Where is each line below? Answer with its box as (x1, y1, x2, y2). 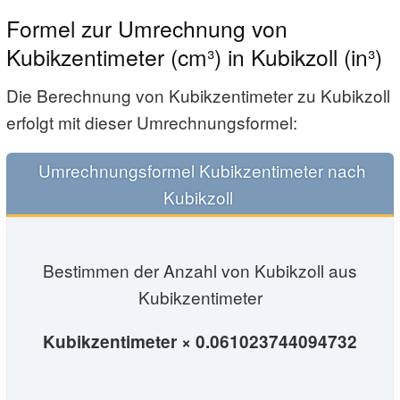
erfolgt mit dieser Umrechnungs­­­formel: (6, 110, 297, 135)
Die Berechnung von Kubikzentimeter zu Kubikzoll (6, 83, 390, 108)
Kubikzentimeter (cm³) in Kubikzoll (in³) (6, 40, 382, 72)
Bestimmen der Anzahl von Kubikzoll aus (43, 257, 357, 282)
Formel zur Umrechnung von (6, 12, 287, 44)
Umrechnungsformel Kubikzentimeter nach (34, 158, 366, 183)
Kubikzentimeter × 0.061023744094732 (43, 329, 357, 354)
